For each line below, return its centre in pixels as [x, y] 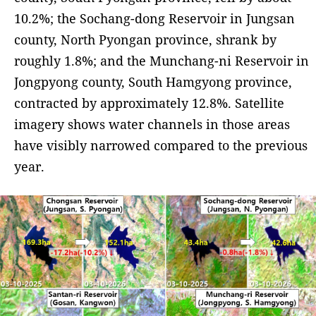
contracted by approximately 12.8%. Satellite [149, 103]
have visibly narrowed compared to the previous [161, 146]
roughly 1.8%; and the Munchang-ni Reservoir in [162, 61]
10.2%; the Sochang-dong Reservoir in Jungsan [154, 19]
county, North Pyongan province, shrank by [145, 40]
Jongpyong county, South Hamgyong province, [153, 82]
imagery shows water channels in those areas [152, 124]
